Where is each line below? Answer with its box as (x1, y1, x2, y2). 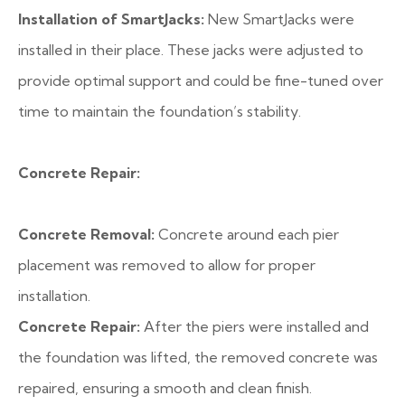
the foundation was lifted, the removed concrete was (18, 348, 378, 366)
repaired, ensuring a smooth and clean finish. (18, 379, 312, 397)
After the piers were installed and (140, 317, 369, 335)
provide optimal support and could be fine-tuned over (18, 71, 383, 89)
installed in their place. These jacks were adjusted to (18, 41, 363, 59)
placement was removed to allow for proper (18, 256, 316, 274)
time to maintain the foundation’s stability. (18, 102, 301, 120)
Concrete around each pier (155, 225, 339, 243)
